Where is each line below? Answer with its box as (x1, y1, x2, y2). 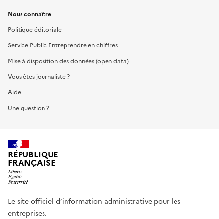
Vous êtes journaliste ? (8, 72, 70, 81)
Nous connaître (8, 9, 51, 19)
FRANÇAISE (8, 157, 56, 170)
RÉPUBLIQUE (8, 149, 59, 161)
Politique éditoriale (8, 25, 62, 34)
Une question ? (8, 103, 49, 112)
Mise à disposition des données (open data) (8, 56, 129, 66)
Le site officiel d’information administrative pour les (8, 197, 180, 207)
